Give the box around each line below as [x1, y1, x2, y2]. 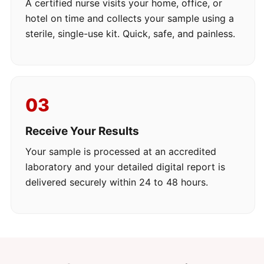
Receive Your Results [25, 124, 139, 138]
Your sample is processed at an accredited [25, 145, 216, 157]
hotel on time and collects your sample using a [25, 12, 234, 24]
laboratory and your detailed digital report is [25, 160, 225, 173]
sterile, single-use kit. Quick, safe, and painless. [25, 28, 235, 39]
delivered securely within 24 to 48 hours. [25, 176, 208, 188]
